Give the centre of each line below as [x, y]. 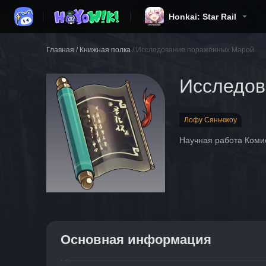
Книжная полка [105, 50]
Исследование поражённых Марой [195, 50]
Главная [60, 50]
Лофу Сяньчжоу [210, 120]
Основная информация [136, 240]
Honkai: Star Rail [202, 17]
